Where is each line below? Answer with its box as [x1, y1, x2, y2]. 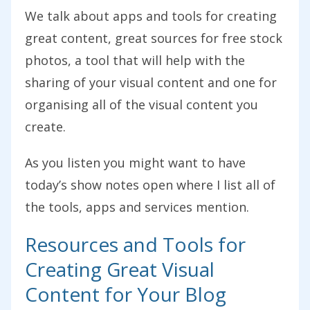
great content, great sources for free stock [25, 29, 282, 46]
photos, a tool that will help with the [25, 51, 245, 69]
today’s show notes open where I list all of [25, 176, 275, 193]
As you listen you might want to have [25, 154, 246, 171]
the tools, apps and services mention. [25, 198, 249, 215]
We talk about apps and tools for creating [25, 7, 277, 24]
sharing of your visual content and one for [25, 73, 277, 91]
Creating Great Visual [25, 255, 215, 282]
